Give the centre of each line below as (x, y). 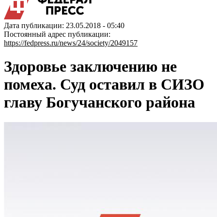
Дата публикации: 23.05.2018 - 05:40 (64, 25)
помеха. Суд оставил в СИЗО (104, 85)
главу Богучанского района (100, 102)
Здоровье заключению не (90, 67)
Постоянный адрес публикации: (57, 34)
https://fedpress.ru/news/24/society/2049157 (71, 43)
